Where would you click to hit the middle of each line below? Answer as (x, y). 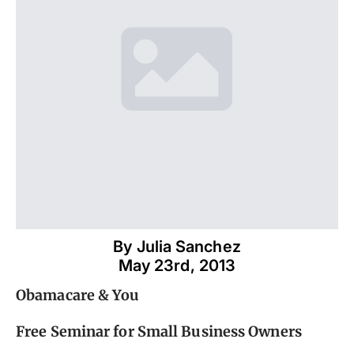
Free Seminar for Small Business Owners (159, 331)
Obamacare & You (78, 295)
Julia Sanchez (188, 247)
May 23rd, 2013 (177, 266)
